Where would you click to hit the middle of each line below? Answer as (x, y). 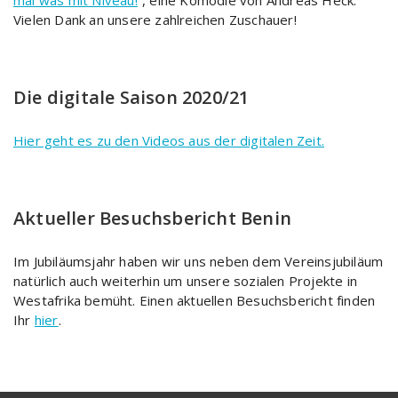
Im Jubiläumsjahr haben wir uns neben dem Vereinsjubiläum (199, 261)
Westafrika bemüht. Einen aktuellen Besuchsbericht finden (195, 300)
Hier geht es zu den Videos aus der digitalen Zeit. (169, 140)
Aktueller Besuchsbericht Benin (152, 218)
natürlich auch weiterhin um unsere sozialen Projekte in (186, 280)
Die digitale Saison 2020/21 (131, 97)
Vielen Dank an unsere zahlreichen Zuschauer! (155, 19)
